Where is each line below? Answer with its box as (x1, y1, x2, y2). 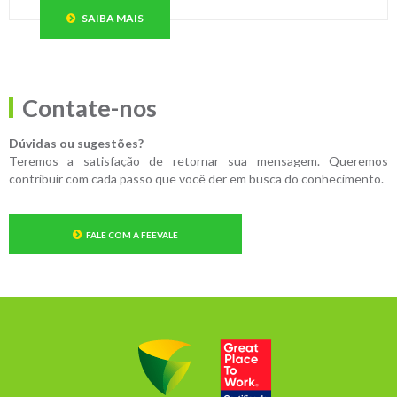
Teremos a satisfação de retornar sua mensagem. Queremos (9, 153, 388, 169)
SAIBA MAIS (80, 12, 144, 26)
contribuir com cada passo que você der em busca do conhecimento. (9, 171, 384, 187)
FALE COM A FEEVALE (86, 230, 178, 241)
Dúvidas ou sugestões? (9, 136, 144, 152)
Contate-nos (22, 93, 157, 123)
